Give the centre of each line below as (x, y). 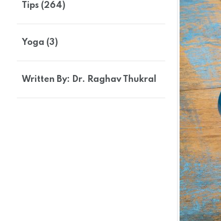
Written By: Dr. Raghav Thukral (89, 79)
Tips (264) (44, 5)
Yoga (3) (40, 42)
